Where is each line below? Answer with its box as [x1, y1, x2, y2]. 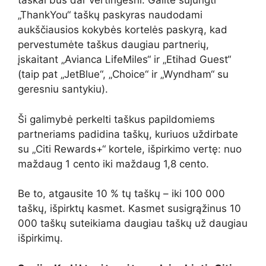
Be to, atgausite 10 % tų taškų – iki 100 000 [18, 188, 225, 200]
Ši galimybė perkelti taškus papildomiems [18, 113, 215, 125]
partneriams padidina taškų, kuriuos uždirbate [18, 128, 238, 140]
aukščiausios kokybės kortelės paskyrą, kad [18, 24, 227, 36]
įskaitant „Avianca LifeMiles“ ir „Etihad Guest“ [18, 53, 231, 66]
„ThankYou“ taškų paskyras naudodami [18, 9, 202, 21]
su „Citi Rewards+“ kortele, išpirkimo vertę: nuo [18, 142, 242, 155]
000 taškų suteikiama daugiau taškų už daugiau [18, 217, 248, 230]
